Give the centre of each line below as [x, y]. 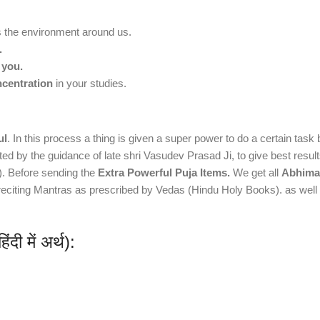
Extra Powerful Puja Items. [164, 173]
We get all [256, 173]
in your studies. [90, 84]
